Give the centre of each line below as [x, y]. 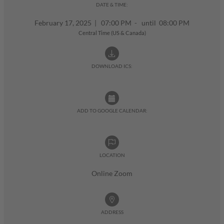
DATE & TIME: [112, 5]
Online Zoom [112, 173]
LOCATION [112, 155]
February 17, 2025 [64, 23]
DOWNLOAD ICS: [112, 66]
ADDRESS [112, 212]
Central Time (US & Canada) [112, 33]
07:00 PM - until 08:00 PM [143, 23]
